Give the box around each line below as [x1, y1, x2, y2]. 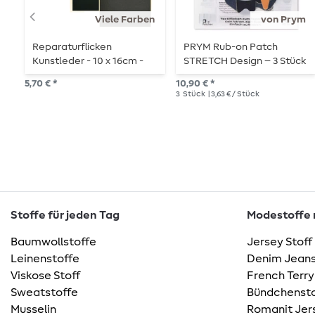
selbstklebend [32, 70, 101, 81]
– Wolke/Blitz [184, 70, 247, 81]
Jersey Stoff [247, 236, 312, 248]
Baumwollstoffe [11, 236, 96, 248]
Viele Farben [94, 14, 155, 25]
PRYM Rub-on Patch [184, 42, 278, 53]
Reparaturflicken [32, 42, 112, 53]
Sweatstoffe [11, 287, 78, 299]
